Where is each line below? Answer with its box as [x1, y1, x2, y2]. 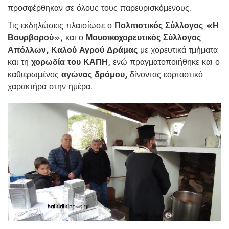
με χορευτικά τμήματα [138, 44, 218, 55]
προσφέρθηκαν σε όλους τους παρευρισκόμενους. [8, 3, 191, 13]
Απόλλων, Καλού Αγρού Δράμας [8, 44, 138, 55]
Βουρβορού [8, 32, 54, 43]
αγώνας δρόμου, [61, 69, 127, 80]
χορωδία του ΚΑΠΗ [31, 57, 108, 67]
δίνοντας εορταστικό [127, 69, 203, 80]
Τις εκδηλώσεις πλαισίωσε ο [8, 20, 114, 31]
